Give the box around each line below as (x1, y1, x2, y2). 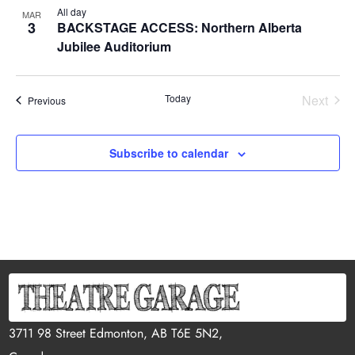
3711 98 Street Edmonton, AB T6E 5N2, (9, 323, 223, 342)
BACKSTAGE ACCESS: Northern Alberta (56, 17, 302, 36)
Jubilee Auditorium (56, 36, 171, 55)
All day (56, 4, 86, 18)
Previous (27, 93, 66, 107)
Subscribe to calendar (109, 144, 228, 161)
